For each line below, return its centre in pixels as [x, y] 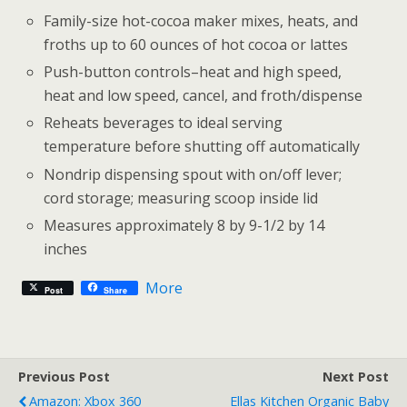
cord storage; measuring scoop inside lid [181, 198]
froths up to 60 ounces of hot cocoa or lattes [196, 45]
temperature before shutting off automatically [202, 147]
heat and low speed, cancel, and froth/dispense [203, 96]
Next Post [356, 376]
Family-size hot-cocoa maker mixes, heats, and [201, 21]
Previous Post [64, 376]
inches [66, 248]
